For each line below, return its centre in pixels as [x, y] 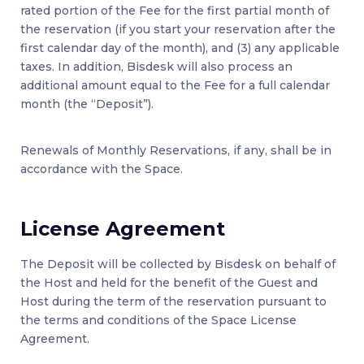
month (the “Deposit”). [87, 104]
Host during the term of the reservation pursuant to [173, 302]
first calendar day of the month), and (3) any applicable [180, 48]
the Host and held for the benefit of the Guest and [169, 283]
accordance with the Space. [102, 169]
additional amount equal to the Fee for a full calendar [175, 86]
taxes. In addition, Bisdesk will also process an [156, 67]
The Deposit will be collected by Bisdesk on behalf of [178, 264]
